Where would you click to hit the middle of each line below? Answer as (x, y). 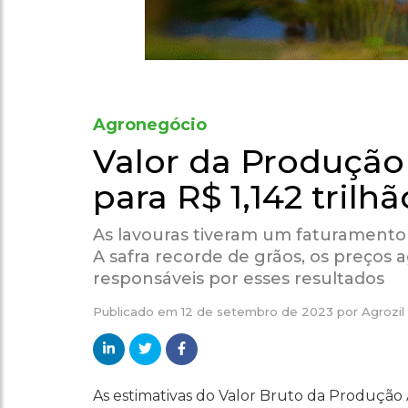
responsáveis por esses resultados (239, 279)
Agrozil (383, 312)
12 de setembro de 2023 (257, 312)
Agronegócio (150, 125)
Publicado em (137, 312)
